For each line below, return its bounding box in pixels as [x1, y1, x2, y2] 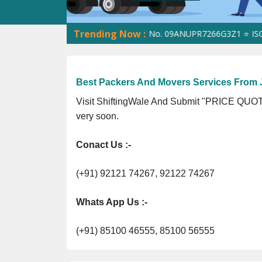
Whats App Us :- [76, 196, 147, 207]
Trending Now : [74, 27, 146, 40]
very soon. [76, 111, 119, 121]
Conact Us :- [76, 139, 133, 150]
